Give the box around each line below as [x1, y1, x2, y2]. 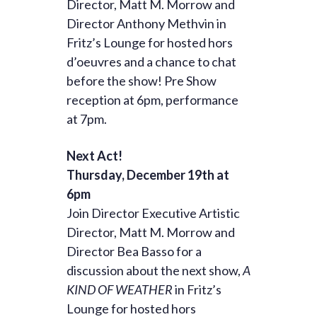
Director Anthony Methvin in [67, 16, 226, 32]
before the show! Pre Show [67, 73, 217, 89]
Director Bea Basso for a [67, 243, 202, 260]
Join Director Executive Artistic [67, 205, 240, 221]
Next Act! [67, 148, 122, 164]
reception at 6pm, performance [67, 92, 238, 108]
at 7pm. [67, 111, 107, 127]
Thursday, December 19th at [67, 167, 229, 183]
